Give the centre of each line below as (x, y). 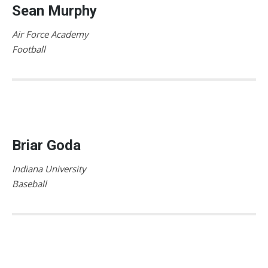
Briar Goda (46, 145)
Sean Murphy (54, 10)
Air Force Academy (50, 34)
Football (29, 49)
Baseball (29, 183)
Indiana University (49, 168)
